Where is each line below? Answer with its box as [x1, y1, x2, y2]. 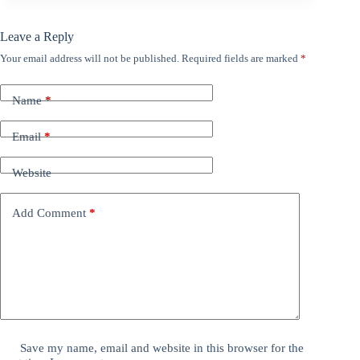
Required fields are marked [182, 52, 301, 65]
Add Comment [12, 206, 86, 219]
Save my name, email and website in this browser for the [20, 342, 305, 355]
